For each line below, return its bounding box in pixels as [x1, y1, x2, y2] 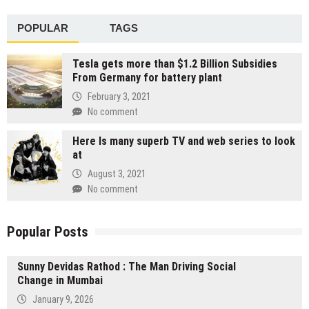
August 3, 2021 [88, 168, 146, 180]
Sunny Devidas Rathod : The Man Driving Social [17, 260, 236, 274]
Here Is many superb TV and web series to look [72, 134, 295, 148]
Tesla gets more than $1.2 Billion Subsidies [72, 57, 277, 71]
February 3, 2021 [88, 91, 151, 103]
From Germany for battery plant [72, 71, 222, 85]
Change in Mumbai [17, 274, 103, 288]
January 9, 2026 [32, 294, 94, 306]
